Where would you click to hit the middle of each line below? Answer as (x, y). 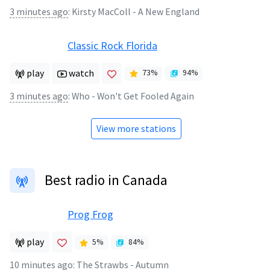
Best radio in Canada (106, 180)
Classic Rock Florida (112, 45)
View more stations (136, 128)
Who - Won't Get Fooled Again (133, 96)
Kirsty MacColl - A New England (136, 11)
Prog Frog (90, 215)
